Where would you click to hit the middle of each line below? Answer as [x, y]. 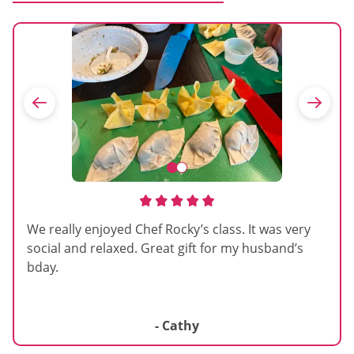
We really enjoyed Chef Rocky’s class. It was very [169, 230]
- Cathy [177, 326]
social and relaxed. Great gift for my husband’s [165, 249]
